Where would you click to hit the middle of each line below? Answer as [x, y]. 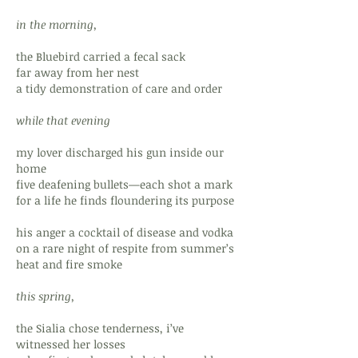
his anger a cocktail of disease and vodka [125, 232]
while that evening [63, 120]
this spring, [45, 296]
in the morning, [56, 24]
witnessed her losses [71, 344]
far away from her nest [78, 72]
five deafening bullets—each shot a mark [124, 184]
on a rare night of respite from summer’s [125, 248]
